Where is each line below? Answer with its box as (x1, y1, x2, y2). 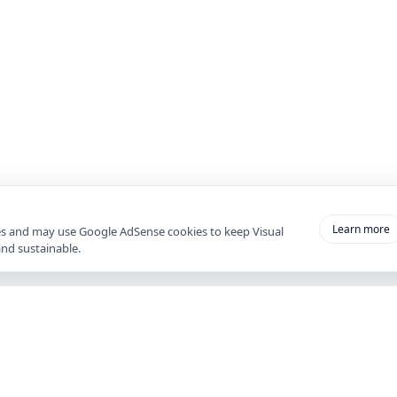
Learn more (332, 221, 390, 237)
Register (171, 376, 215, 392)
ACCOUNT (167, 348, 223, 362)
